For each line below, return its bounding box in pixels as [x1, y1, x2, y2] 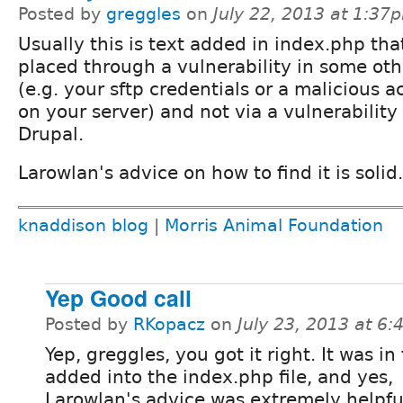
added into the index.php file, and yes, [45, 365, 393, 388]
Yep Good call [45, 281, 192, 314]
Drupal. [18, 123, 84, 146]
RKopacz [133, 314, 205, 334]
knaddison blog [18, 216, 148, 236]
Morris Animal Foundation [165, 216, 383, 236]
